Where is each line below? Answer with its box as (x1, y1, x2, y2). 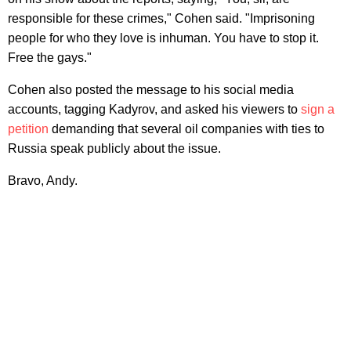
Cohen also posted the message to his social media (8, 82, 294, 96)
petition (8, 121, 49, 136)
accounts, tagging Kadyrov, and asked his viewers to (8, 102, 301, 116)
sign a (301, 102, 335, 116)
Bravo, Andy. (8, 173, 78, 187)
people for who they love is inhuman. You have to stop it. (8, 31, 319, 45)
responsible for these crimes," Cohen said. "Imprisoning (8, 11, 315, 25)
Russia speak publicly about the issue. (8, 141, 221, 155)
